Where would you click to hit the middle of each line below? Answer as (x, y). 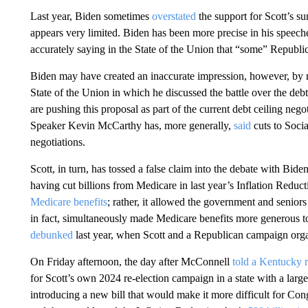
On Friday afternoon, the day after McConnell (131, 261)
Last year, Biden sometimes (91, 16)
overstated (174, 16)
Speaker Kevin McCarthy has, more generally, (132, 125)
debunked (51, 234)
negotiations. (57, 142)
